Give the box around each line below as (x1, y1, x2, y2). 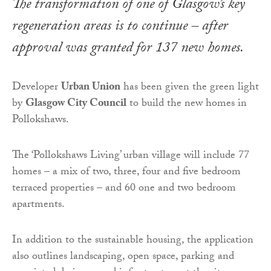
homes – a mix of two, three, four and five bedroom (12, 163, 241, 182)
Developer (12, 78, 61, 97)
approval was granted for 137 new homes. (12, 36, 244, 62)
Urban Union (61, 78, 120, 97)
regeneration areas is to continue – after (12, 15, 228, 40)
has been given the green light (120, 78, 259, 97)
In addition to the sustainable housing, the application (12, 231, 253, 250)
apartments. (12, 195, 65, 215)
